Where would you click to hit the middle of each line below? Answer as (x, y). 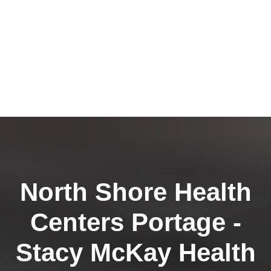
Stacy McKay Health (135, 253)
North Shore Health (135, 192)
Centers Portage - (135, 222)
